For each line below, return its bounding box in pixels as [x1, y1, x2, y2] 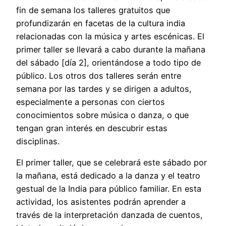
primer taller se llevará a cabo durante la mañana [16, 44, 205, 54]
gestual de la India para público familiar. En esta [16, 184, 201, 194]
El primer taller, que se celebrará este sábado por [16, 157, 207, 168]
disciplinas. [16, 136, 60, 146]
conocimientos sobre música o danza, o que [16, 110, 189, 120]
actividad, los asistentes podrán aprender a [16, 197, 186, 207]
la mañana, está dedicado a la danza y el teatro [16, 171, 200, 181]
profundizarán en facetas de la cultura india [16, 18, 185, 28]
